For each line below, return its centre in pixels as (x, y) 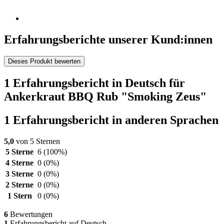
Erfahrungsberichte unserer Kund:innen (108, 39)
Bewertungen (30, 214)
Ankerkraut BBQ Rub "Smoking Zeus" (105, 97)
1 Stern (19, 196)
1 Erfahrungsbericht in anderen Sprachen (111, 120)
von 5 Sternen (37, 141)
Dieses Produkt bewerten (44, 61)
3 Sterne (19, 174)
